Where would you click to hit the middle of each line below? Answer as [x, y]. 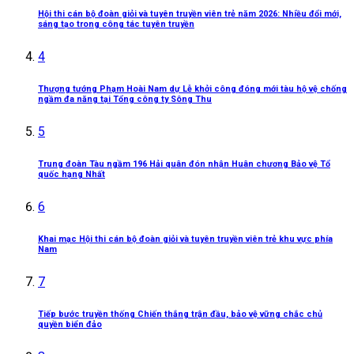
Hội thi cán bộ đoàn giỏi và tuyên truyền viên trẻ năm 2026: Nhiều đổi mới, [190, 14]
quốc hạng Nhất [72, 175]
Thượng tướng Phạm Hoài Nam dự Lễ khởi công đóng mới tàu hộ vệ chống [192, 89]
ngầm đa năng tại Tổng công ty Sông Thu [125, 100]
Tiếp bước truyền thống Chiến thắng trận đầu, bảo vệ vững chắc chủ [180, 314]
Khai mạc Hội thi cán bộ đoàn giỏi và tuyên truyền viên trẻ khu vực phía [185, 239]
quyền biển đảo [70, 325]
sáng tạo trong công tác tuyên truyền [116, 24]
